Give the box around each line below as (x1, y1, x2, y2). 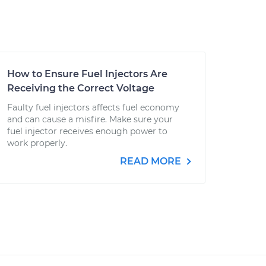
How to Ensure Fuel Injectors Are (7, 68, 167, 80)
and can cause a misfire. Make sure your (7, 114, 173, 125)
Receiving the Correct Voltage (7, 83, 154, 94)
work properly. (7, 138, 67, 148)
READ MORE (120, 156, 183, 167)
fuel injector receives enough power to (7, 126, 167, 137)
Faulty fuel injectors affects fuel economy (7, 102, 179, 113)
